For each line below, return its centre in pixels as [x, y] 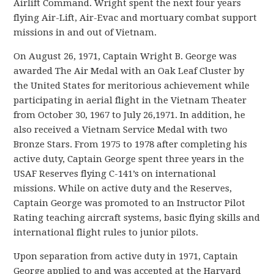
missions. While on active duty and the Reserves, [123, 188]
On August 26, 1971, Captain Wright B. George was [125, 56]
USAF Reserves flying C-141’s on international [115, 173]
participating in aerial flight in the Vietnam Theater [130, 100]
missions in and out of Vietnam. [85, 32]
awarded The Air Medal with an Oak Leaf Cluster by [129, 71]
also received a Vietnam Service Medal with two [121, 129]
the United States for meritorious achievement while [132, 85]
